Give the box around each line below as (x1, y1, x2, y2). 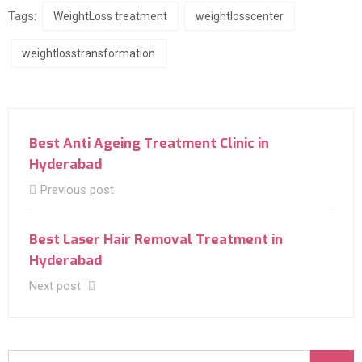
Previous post (40, 183, 114, 198)
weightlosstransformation (22, 47, 155, 61)
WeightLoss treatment (53, 10, 167, 23)
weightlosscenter (196, 10, 284, 23)
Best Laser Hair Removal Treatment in (29, 230, 283, 250)
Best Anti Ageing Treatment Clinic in (29, 134, 269, 154)
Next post (29, 279, 84, 294)
